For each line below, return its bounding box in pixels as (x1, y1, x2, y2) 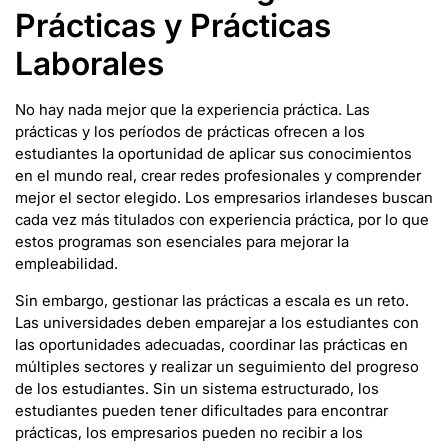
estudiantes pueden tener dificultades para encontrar (15, 400, 388, 420)
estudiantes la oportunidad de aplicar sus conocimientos (15, 144, 412, 164)
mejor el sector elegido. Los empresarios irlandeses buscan (15, 188, 433, 208)
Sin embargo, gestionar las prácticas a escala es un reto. (15, 290, 409, 310)
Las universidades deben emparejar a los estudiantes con (15, 312, 419, 332)
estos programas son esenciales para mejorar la (15, 232, 349, 252)
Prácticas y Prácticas (15, 6, 331, 46)
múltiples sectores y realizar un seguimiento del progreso (15, 356, 419, 376)
